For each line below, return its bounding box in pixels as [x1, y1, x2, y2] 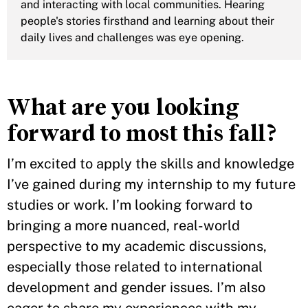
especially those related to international [7, 258, 263, 275]
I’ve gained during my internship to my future [7, 176, 296, 192]
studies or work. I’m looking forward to [7, 197, 252, 213]
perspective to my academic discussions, [7, 238, 267, 254]
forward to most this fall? [7, 120, 279, 146]
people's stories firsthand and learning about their [21, 14, 274, 27]
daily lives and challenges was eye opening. [21, 31, 244, 44]
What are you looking [7, 93, 239, 120]
